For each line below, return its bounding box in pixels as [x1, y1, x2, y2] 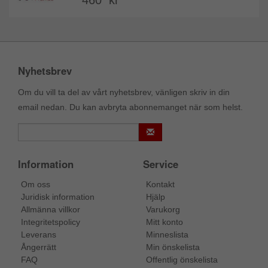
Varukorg [146, 205, 180, 215]
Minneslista [146, 230, 188, 240]
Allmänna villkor [21, 205, 80, 215]
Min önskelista [146, 242, 200, 252]
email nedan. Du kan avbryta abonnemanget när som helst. [18, 102, 243, 112]
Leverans [21, 230, 56, 240]
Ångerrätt [21, 242, 56, 252]
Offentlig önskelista [146, 255, 218, 265]
